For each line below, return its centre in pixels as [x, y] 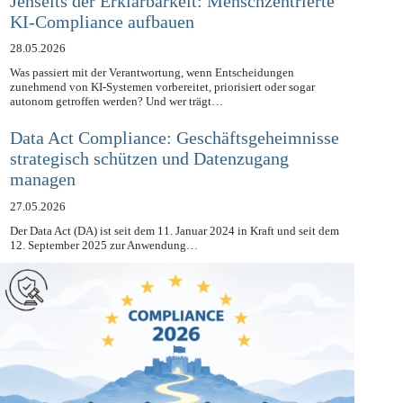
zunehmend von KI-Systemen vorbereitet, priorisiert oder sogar [162, 107]
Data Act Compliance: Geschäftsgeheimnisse [174, 159]
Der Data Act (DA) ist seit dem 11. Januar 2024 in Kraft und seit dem [174, 251]
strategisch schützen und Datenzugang [149, 179]
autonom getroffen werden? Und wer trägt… [116, 121]
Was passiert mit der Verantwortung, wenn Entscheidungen [152, 93]
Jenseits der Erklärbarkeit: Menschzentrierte [172, 21]
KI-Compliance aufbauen [102, 42]
